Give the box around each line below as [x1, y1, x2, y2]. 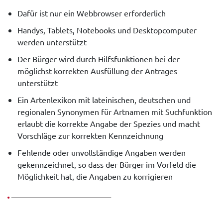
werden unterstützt [17, 36, 87, 47]
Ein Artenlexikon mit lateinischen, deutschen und [17, 94, 191, 105]
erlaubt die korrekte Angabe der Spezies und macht [17, 118, 200, 128]
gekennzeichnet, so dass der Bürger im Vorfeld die [17, 159, 196, 169]
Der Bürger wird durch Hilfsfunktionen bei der [17, 53, 180, 64]
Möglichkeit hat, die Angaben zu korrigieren [17, 171, 173, 181]
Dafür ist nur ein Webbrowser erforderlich [17, 7, 166, 18]
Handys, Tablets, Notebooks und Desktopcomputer [17, 24, 197, 35]
